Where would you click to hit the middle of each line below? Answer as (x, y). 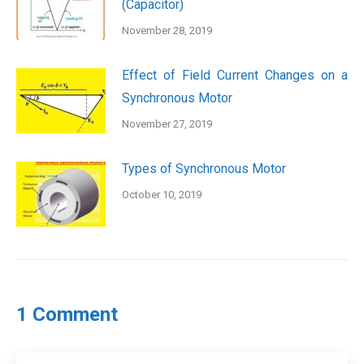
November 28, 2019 (167, 30)
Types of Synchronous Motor (204, 168)
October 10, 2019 (162, 194)
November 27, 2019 (167, 123)
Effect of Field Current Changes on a (235, 75)
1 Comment (67, 314)
